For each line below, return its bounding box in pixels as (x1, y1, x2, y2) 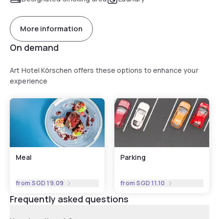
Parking (120, 152, 146, 162)
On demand (10, 41, 59, 53)
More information (20, 23, 83, 34)
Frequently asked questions (10, 193, 129, 205)
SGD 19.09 (32, 178, 64, 187)
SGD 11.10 (136, 178, 165, 187)
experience (10, 76, 48, 86)
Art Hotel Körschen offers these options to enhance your (10, 65, 198, 75)
